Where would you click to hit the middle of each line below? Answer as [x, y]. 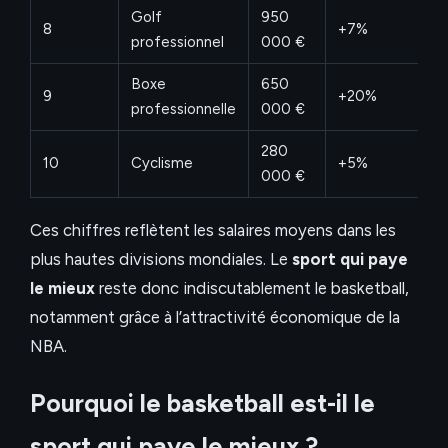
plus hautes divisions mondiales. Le [161, 259]
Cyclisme [162, 163]
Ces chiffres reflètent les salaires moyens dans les [213, 230]
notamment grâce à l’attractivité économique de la [215, 317]
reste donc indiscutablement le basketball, [252, 288]
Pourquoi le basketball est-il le [202, 402]
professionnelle [183, 109]
